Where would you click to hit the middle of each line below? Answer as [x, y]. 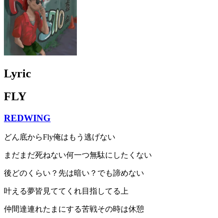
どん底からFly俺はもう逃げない [60, 137]
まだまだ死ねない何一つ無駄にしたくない [78, 155]
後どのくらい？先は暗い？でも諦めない [74, 173]
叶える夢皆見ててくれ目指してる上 [66, 191]
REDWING [27, 118]
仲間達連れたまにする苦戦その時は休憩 [74, 209]
